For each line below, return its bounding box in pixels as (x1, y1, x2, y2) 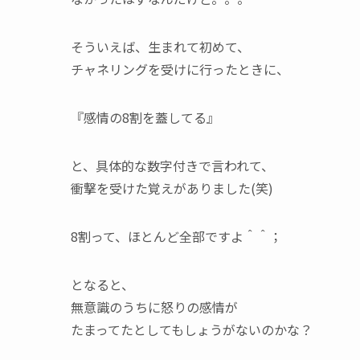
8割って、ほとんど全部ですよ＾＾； (71, 227, 282, 246)
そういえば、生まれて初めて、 (71, 37, 250, 56)
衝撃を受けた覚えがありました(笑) (71, 178, 273, 198)
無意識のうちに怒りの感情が (71, 297, 238, 317)
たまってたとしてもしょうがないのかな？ (71, 320, 313, 339)
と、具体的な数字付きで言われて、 (71, 156, 274, 175)
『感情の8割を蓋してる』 (71, 108, 219, 127)
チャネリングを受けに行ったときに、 (71, 59, 289, 79)
